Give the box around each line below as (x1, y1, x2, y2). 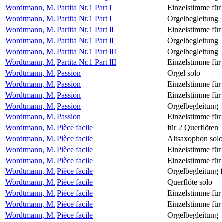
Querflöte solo (167, 177, 212, 186)
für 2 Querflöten (167, 123, 218, 132)
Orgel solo (167, 68, 200, 77)
